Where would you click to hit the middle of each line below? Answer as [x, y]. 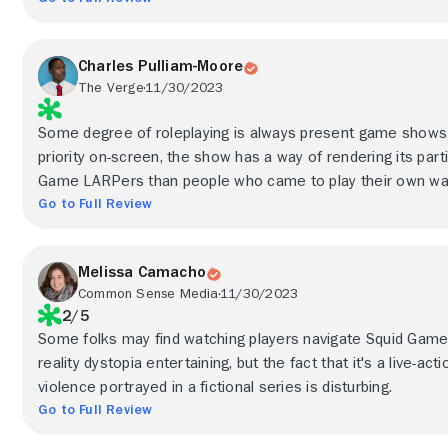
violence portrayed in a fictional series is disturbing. [215, 387]
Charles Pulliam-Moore [161, 66]
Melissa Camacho [142, 272]
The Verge [111, 87]
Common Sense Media [148, 293]
